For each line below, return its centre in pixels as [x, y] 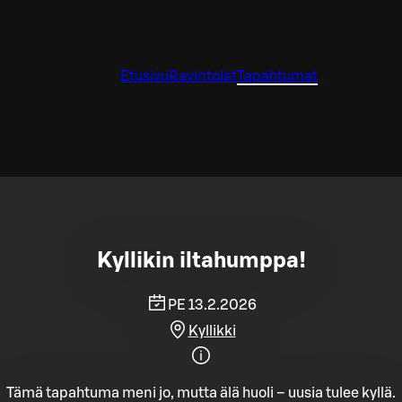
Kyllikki [212, 331]
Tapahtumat [277, 76]
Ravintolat [203, 76]
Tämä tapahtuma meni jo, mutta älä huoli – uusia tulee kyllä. [201, 393]
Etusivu [144, 76]
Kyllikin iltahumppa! [201, 261]
